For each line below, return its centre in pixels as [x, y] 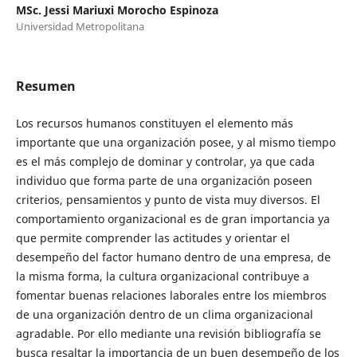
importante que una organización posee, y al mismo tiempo [175, 142]
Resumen [45, 86]
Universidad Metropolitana [80, 26]
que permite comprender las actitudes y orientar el [153, 237]
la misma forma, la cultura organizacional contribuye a [162, 276]
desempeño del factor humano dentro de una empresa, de [173, 257]
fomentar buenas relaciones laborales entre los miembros [171, 295]
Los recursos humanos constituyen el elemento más [154, 123]
